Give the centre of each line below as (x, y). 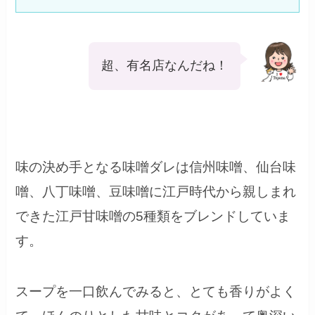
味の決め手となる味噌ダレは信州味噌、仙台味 (156, 167)
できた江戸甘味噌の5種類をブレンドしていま (153, 216)
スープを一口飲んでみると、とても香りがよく (156, 292)
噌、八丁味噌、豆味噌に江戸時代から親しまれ (156, 191)
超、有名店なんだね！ (164, 66)
